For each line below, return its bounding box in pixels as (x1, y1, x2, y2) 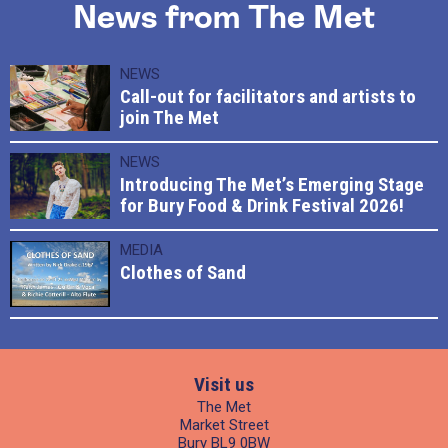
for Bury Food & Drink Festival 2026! (120, 194, 404, 217)
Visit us (194, 373, 254, 396)
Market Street (179, 416, 269, 434)
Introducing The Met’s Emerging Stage (120, 173, 424, 196)
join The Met (120, 106, 219, 129)
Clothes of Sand (120, 261, 246, 284)
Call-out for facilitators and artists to (120, 85, 416, 108)
